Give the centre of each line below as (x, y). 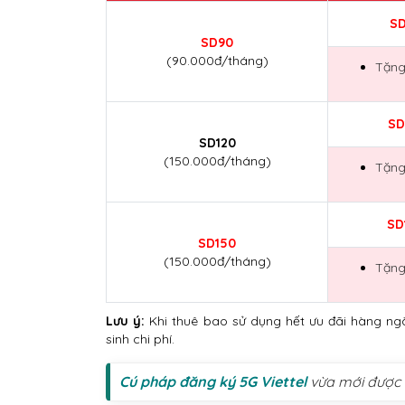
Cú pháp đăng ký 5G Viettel (213, 382)
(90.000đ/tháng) (217, 61)
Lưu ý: (128, 321)
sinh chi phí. (140, 339)
